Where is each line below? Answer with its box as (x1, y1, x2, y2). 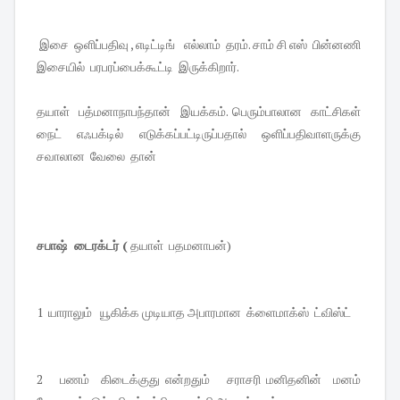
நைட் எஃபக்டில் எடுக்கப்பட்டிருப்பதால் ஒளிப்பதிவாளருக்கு (37, 125, 363, 143)
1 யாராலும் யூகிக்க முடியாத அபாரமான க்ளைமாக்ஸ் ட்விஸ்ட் (37, 304, 354, 321)
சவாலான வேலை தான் (37, 147, 159, 165)
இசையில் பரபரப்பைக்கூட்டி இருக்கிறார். (37, 58, 239, 76)
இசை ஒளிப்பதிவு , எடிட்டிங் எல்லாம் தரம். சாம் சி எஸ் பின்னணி (37, 36, 363, 54)
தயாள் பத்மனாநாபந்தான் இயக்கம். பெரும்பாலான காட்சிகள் (37, 103, 363, 121)
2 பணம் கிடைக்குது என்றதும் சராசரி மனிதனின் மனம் (37, 371, 363, 388)
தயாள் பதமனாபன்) (128, 237, 231, 254)
